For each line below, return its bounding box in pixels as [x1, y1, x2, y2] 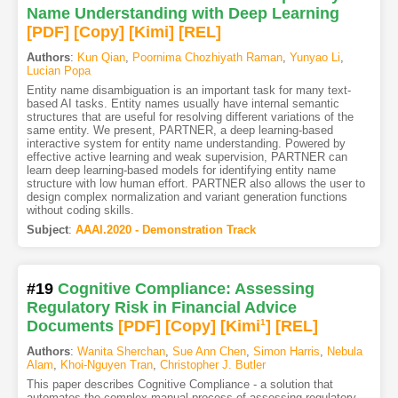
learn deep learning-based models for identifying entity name [26, 163, 336, 178]
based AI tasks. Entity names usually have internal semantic [26, 97, 339, 111]
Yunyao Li [289, 51, 340, 65]
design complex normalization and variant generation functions [26, 190, 347, 204]
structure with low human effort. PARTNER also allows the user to [26, 177, 365, 191]
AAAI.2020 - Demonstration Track [75, 223, 256, 237]
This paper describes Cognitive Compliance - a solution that [26, 378, 333, 392]
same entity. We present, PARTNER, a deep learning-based [26, 123, 333, 138]
